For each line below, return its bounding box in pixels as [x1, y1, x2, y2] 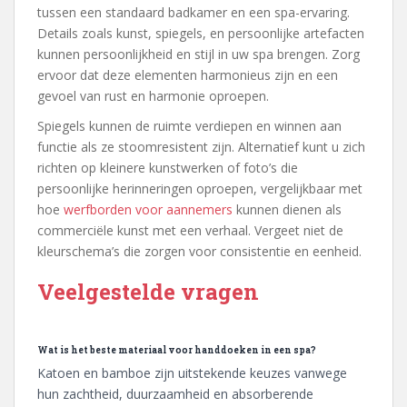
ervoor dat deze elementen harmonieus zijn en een [37, 66, 338, 84]
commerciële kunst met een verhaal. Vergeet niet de [37, 222, 343, 240]
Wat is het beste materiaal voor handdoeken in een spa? [37, 344, 316, 357]
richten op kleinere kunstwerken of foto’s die [37, 159, 298, 177]
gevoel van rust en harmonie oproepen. [37, 87, 269, 105]
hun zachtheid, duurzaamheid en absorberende [37, 385, 313, 403]
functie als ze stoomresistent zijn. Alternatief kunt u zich [37, 138, 365, 156]
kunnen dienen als [233, 201, 342, 219]
